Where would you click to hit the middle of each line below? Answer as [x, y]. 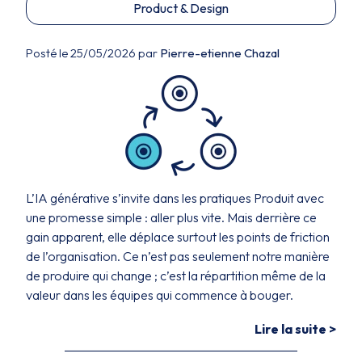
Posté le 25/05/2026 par [93, 53]
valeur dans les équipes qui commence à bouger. [160, 295]
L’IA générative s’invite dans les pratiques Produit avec [175, 198]
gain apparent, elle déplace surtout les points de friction [178, 237]
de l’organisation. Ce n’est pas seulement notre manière [178, 256]
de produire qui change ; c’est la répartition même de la [176, 276]
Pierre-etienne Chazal [220, 53]
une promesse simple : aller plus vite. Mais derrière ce [171, 217]
